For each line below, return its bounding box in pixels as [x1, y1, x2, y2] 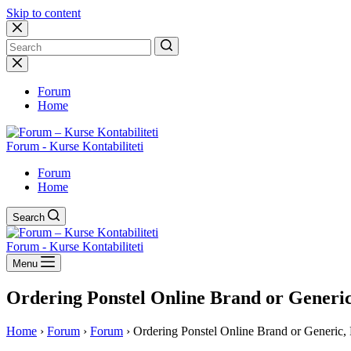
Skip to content [6, 6, 81, 20]
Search [13, 212, 45, 223]
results [5, 69, 37, 82]
